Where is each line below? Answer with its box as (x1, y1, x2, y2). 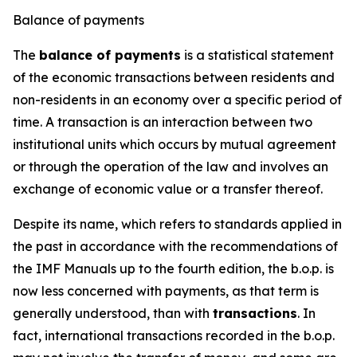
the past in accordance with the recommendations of (13, 238, 338, 254)
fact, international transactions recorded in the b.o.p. (13, 328, 335, 343)
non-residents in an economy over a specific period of (13, 92, 342, 108)
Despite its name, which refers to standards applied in (13, 216, 342, 232)
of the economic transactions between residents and (13, 69, 335, 85)
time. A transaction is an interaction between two (13, 114, 312, 130)
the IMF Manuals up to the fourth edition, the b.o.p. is (13, 261, 334, 277)
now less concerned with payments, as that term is (13, 283, 319, 299)
